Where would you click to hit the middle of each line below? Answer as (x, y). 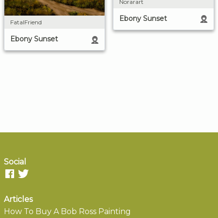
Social (15, 162)
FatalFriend (26, 22)
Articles (18, 200)
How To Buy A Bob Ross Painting (67, 212)
